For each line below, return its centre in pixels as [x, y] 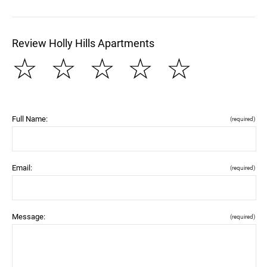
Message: [29, 216]
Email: [22, 167]
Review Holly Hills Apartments [83, 43]
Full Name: [30, 119]
